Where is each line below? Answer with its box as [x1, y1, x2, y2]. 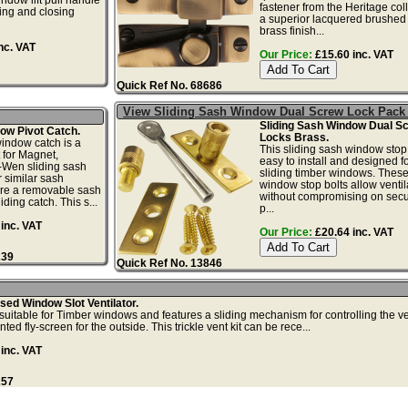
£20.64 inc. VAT [311, 225, 393, 238]
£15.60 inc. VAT [311, 47, 393, 60]
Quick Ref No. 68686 [117, 78, 223, 91]
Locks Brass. [259, 130, 329, 143]
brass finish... [259, 24, 324, 36]
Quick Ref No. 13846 [117, 256, 223, 269]
